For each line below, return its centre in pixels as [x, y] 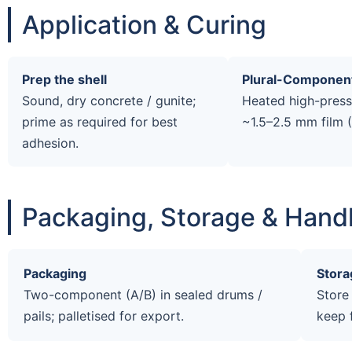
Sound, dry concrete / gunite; [109, 100]
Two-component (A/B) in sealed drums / [143, 294]
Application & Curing [144, 24]
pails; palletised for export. [104, 315]
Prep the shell [64, 79]
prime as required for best [100, 121]
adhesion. [50, 143]
